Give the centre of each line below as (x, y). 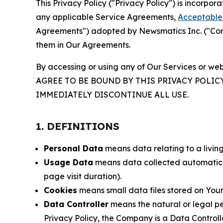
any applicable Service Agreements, (107, 17)
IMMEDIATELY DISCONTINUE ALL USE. (112, 95)
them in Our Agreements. (83, 45)
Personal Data (73, 149)
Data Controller (76, 204)
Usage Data (68, 163)
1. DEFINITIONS (78, 126)
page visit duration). (83, 176)
